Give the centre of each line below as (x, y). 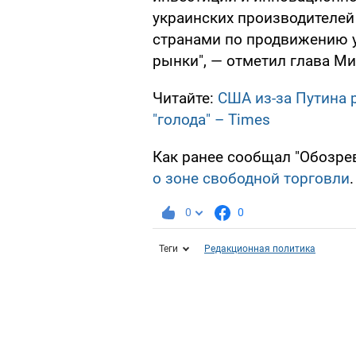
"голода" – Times (211, 120)
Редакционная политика (260, 249)
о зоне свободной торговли (251, 179)
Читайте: (185, 99)
